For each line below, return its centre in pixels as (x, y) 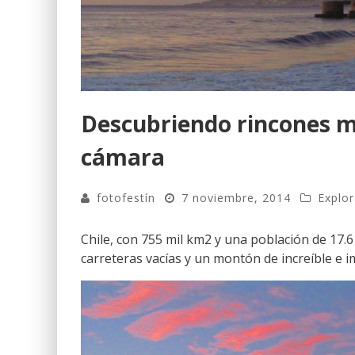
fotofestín (126, 198)
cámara (123, 157)
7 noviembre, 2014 (236, 198)
